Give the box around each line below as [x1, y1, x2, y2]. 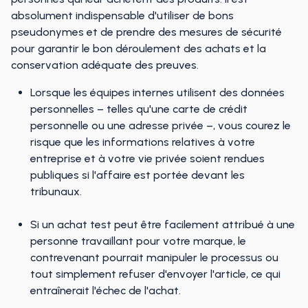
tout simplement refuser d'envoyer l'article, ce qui [30, 267, 280, 280]
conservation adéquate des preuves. [11, 58, 199, 71]
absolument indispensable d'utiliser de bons [11, 9, 234, 22]
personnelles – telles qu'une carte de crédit [30, 102, 247, 115]
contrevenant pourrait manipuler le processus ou [30, 251, 278, 264]
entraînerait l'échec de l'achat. [30, 284, 181, 297]
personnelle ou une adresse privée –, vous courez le [30, 119, 291, 132]
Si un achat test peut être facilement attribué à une [30, 218, 295, 231]
